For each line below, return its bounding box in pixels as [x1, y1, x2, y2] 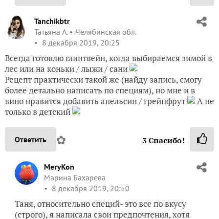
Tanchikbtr [34, 16, 70, 26]
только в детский [5, 106, 72, 117]
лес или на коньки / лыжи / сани [5, 63, 130, 74]
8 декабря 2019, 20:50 [50, 183, 130, 193]
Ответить [15, 134, 46, 144]
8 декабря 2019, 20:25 [40, 37, 120, 47]
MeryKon [44, 161, 74, 172]
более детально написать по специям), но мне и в [5, 84, 195, 96]
